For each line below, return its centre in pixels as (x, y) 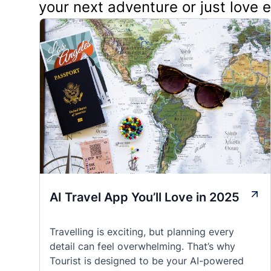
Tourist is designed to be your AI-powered (147, 261)
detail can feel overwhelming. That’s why (142, 246)
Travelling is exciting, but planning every (142, 232)
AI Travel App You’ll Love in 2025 (145, 197)
